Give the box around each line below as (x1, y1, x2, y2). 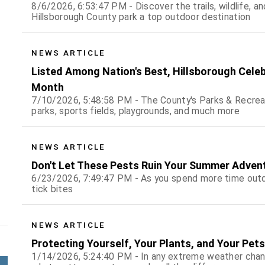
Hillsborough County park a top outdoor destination (31, 11, 251, 23)
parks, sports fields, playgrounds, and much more (31, 105, 240, 117)
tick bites (31, 183, 73, 195)
